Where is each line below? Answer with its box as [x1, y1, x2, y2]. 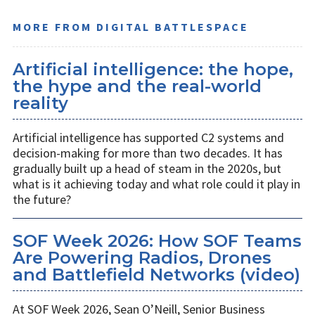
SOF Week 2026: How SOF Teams [13, 231, 302, 252]
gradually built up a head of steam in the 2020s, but [13, 160, 281, 177]
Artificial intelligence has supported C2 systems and [13, 129, 284, 146]
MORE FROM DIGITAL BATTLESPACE [13, 20, 249, 34]
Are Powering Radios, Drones [13, 247, 271, 269]
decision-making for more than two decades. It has [13, 145, 283, 162]
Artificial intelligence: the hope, [13, 59, 293, 80]
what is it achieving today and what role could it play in [13, 176, 300, 193]
